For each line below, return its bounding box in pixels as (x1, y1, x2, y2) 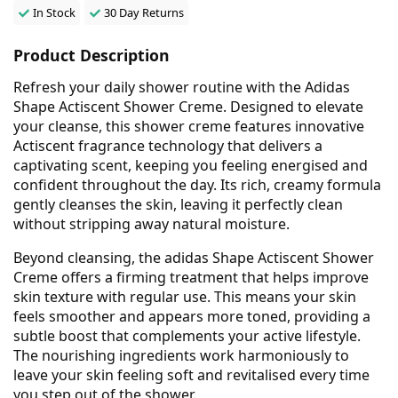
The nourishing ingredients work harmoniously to (13, 345, 349, 365)
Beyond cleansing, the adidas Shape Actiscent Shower (13, 247, 374, 267)
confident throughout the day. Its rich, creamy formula (13, 174, 381, 195)
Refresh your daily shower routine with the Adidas (13, 76, 350, 97)
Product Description (13, 44, 170, 66)
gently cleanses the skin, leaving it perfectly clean (13, 194, 343, 214)
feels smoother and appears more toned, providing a (13, 306, 370, 326)
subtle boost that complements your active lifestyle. (13, 325, 361, 346)
